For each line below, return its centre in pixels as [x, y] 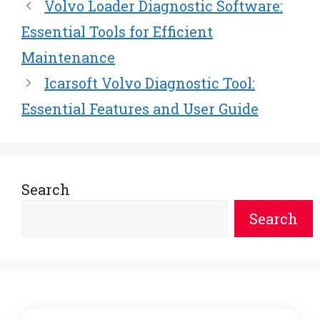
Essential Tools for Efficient [117, 31]
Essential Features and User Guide [140, 108]
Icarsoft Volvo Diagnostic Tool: [150, 82]
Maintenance [68, 57]
